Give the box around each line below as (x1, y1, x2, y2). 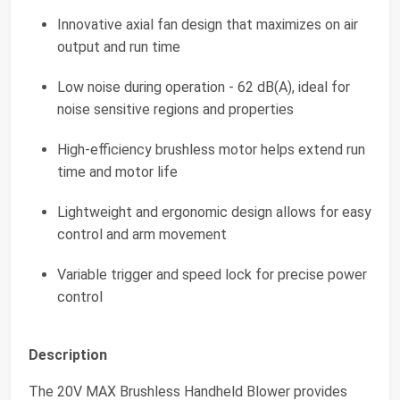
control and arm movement (57, 226, 227, 244)
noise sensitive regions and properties (57, 101, 294, 119)
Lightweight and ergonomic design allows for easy (57, 204, 371, 221)
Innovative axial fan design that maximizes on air (57, 16, 358, 34)
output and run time (57, 38, 180, 56)
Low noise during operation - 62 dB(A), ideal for (57, 79, 350, 96)
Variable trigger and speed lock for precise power (57, 266, 367, 284)
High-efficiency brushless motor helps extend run (57, 141, 365, 159)
